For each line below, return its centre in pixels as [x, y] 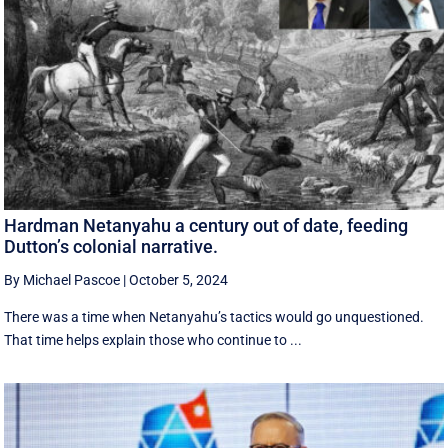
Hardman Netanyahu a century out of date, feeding [206, 225]
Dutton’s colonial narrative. [111, 246]
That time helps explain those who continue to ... [153, 339]
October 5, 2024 [179, 279]
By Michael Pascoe [62, 279]
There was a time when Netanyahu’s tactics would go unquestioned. [214, 316]
